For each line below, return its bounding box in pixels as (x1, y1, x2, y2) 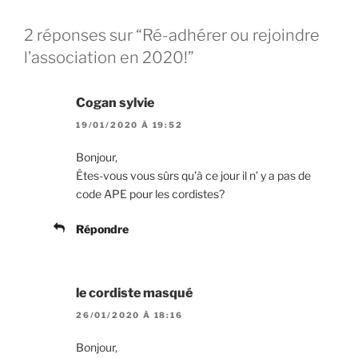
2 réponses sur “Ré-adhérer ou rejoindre (24, 25, 320, 45)
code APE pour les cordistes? (76, 186, 225, 201)
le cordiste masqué (76, 284, 193, 300)
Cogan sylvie (76, 94, 154, 110)
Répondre (76, 221, 129, 236)
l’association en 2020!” (24, 47, 194, 67)
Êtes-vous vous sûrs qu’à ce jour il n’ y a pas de (76, 168, 311, 182)
